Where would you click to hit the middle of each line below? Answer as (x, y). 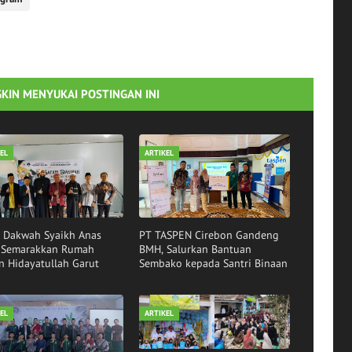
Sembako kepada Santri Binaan (214, 263)
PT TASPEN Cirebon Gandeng (209, 235)
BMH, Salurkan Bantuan (196, 249)
